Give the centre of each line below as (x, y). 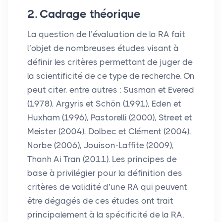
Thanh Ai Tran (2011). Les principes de (102, 159)
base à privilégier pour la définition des (105, 173)
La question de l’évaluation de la (93, 34)
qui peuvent (163, 187)
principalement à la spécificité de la (99, 214)
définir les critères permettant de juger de (110, 62)
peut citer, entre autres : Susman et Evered (111, 89)
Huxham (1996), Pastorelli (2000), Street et (110, 117)
